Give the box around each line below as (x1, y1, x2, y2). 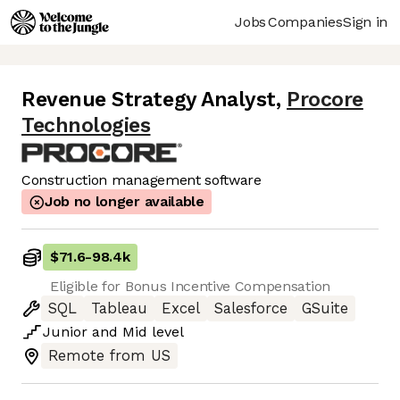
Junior (43, 323, 87, 341)
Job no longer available (45, 193, 204, 211)
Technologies (21, 113, 151, 138)
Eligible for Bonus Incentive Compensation (50, 278, 330, 296)
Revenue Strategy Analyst (21, 87, 276, 112)
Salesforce (214, 300, 287, 318)
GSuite (302, 300, 348, 318)
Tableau (91, 300, 147, 318)
